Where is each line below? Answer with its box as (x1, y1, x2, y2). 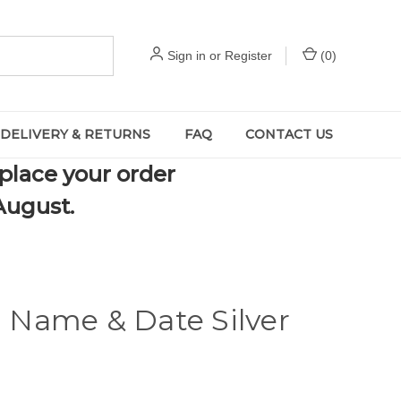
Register (225, 47, 272, 63)
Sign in (167, 47, 206, 63)
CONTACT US (245, 126, 334, 142)
